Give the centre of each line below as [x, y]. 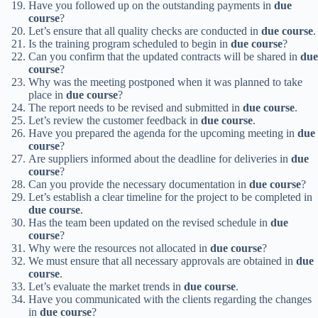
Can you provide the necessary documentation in [139, 185]
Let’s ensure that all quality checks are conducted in [145, 31]
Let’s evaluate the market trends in [106, 287]
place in [47, 95]
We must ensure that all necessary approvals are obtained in [162, 261]
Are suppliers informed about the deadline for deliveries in [160, 159]
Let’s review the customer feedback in [115, 121]
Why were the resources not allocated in [119, 248]
